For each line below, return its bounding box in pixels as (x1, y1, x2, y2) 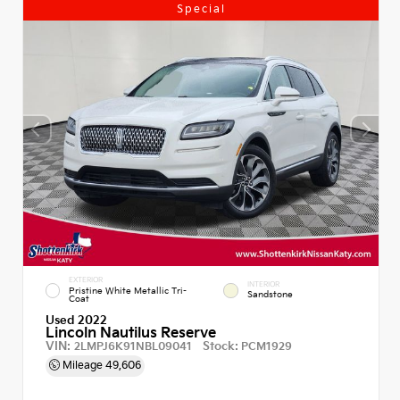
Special (176, 2, 226, 16)
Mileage (60, 358, 105, 371)
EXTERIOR (69, 275, 104, 284)
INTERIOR (247, 279, 279, 288)
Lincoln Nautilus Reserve (46, 324, 216, 341)
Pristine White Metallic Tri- (69, 285, 187, 296)
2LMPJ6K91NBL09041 (74, 339, 192, 353)
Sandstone (247, 288, 293, 300)
